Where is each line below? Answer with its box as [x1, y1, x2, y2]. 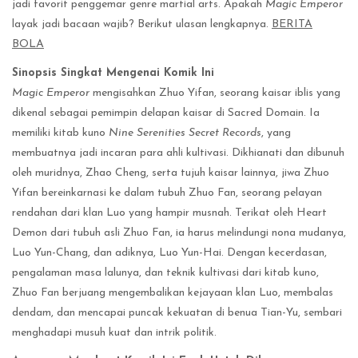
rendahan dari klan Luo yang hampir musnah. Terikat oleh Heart [12, 206, 327, 219]
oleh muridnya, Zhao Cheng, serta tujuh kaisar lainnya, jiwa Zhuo [12, 166, 329, 179]
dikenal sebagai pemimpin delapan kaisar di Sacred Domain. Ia [12, 106, 320, 119]
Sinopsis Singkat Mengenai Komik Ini [12, 66, 214, 79]
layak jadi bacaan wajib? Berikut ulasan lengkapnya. [12, 18, 272, 30]
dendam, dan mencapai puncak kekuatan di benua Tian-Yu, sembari [12, 306, 342, 319]
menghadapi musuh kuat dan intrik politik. [12, 326, 217, 339]
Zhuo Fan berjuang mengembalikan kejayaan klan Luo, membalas [12, 286, 333, 299]
